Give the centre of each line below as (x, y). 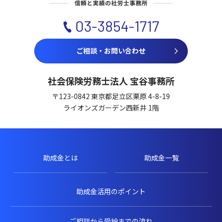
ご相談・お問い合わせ (111, 51)
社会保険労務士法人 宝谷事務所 (111, 81)
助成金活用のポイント (111, 192)
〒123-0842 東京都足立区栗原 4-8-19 (111, 96)
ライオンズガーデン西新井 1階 (111, 108)
